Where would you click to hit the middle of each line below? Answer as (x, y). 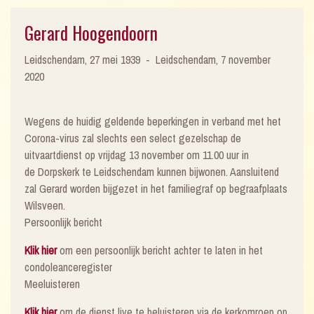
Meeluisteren (52, 284)
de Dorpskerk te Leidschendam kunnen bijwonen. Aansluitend (152, 171)
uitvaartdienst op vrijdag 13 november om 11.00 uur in (137, 155)
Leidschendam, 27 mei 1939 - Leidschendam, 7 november (148, 59)
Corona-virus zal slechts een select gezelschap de (133, 138)
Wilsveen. (45, 205)
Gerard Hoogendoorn (91, 32)
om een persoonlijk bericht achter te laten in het (160, 250)
